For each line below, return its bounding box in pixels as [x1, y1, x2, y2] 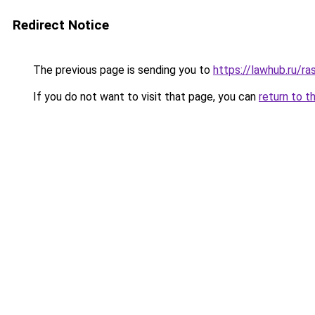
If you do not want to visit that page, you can [30, 90, 259, 103]
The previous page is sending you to [30, 63, 213, 77]
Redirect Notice [13, 17, 109, 33]
